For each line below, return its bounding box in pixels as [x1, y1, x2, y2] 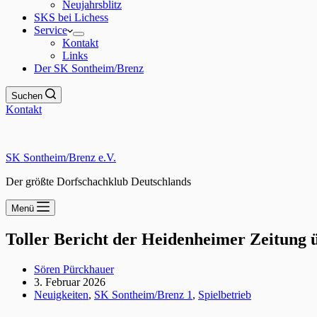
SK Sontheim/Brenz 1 [94, 288, 192, 301]
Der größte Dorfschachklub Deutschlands [6, 175, 191, 188]
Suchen [11, 91, 42, 101]
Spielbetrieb [198, 288, 251, 301]
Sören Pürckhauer [34, 263, 114, 275]
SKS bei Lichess [34, 11, 108, 23]
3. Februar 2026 [34, 275, 105, 288]
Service [34, 24, 67, 36]
